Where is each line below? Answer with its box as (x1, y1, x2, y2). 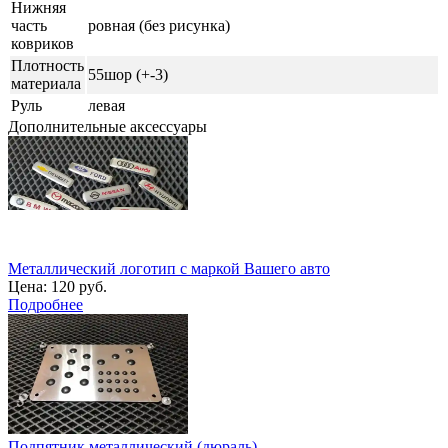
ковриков (11, 34, 74, 52)
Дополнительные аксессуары (8, 117, 207, 135)
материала (11, 74, 81, 92)
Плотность (11, 56, 84, 74)
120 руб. (47, 277, 107, 295)
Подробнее (8, 295, 83, 313)
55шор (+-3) (88, 65, 168, 83)
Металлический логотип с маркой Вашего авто (8, 259, 330, 277)
